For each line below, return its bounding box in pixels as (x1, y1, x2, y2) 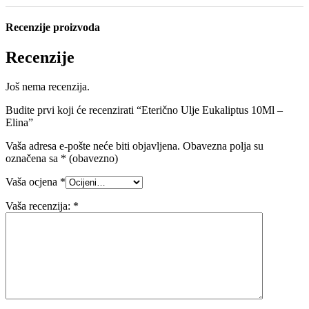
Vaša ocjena (6, 176, 60, 188)
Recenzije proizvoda (6, 21, 100, 33)
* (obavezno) (61, 152, 118, 165)
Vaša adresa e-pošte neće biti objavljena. (6, 140, 180, 152)
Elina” (6, 117, 33, 129)
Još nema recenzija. (6, 81, 90, 93)
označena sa (6, 152, 61, 165)
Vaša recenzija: (6, 200, 73, 212)
